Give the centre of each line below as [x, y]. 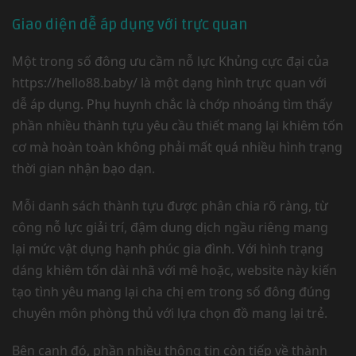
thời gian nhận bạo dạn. [83, 168]
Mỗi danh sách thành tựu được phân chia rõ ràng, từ [170, 206]
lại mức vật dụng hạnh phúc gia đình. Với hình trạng [168, 249]
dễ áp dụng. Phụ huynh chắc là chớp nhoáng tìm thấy [172, 104]
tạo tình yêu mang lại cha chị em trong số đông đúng [171, 292]
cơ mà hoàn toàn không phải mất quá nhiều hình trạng [177, 147]
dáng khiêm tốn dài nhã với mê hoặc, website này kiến [174, 270]
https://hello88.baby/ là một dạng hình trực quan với [169, 83]
